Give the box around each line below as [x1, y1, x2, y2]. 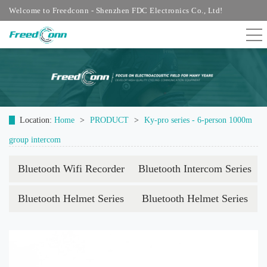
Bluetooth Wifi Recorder [17, 163, 125, 175]
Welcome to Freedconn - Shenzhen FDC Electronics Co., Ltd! [9, 6, 223, 15]
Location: [20, 116, 54, 125]
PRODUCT [90, 116, 129, 125]
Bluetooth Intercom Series [138, 163, 252, 175]
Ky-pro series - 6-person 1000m [144, 116, 252, 125]
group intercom [9, 135, 61, 144]
